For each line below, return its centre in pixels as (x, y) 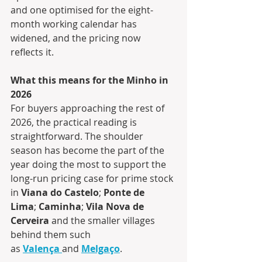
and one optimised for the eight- (82, 10)
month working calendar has (75, 24)
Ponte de (125, 193)
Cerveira (30, 221)
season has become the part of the (89, 151)
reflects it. (32, 52)
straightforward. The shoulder (78, 137)
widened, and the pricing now (77, 38)
